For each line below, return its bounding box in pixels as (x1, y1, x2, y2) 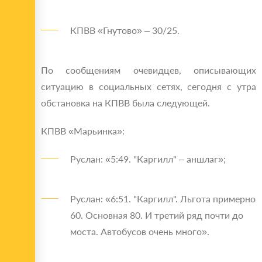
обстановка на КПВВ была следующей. (41, 97, 210, 109)
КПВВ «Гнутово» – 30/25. (70, 25, 180, 36)
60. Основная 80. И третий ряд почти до (70, 209, 243, 221)
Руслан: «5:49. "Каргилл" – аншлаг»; (70, 153, 226, 165)
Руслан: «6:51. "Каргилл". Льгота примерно (70, 193, 256, 205)
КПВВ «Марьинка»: (41, 125, 125, 137)
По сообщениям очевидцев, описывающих (41, 64, 256, 76)
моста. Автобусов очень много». (70, 226, 209, 237)
